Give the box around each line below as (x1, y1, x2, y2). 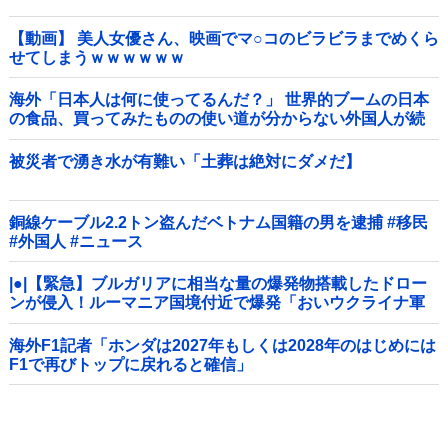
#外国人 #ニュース (9, 233, 143, 251)
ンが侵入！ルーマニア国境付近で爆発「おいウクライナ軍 (9, 294, 425, 312)
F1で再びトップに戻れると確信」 (9, 355, 252, 373)
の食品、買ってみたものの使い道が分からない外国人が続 (9, 110, 425, 128)
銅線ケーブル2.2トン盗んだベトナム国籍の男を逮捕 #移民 (9, 214, 428, 232)
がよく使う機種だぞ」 (9, 313, 169, 331)
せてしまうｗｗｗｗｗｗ (9, 48, 185, 66)
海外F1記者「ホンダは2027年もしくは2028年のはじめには (9, 336, 436, 354)
